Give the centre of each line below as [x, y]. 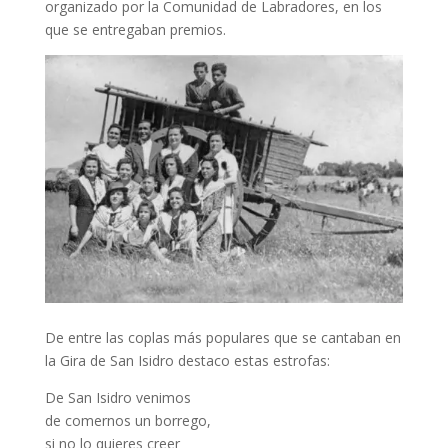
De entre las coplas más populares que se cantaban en [222, 338]
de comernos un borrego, [127, 421]
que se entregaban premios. [135, 29]
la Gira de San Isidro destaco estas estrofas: [187, 361]
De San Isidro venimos [117, 398]
